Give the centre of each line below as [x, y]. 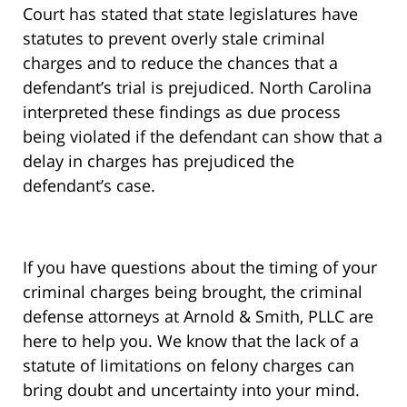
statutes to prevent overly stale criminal [174, 39]
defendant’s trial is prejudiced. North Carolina [197, 88]
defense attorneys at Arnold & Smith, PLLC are [198, 317]
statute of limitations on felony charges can [189, 366]
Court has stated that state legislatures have [190, 14]
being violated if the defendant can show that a [203, 137]
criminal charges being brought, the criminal [193, 292]
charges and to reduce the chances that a [180, 63]
